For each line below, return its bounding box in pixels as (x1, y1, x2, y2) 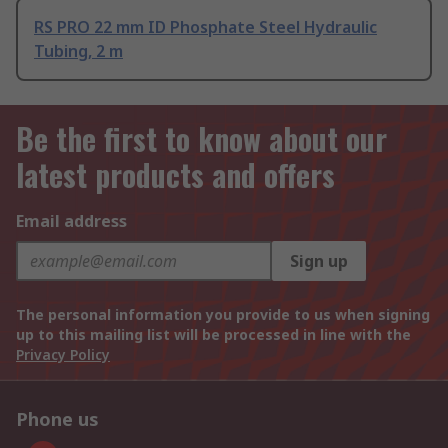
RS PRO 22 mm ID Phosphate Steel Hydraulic (34, 16, 377, 39)
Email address (16, 210, 127, 233)
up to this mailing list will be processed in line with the (16, 325, 411, 345)
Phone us (16, 407, 99, 432)
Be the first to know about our (16, 116, 387, 162)
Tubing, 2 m (34, 40, 123, 63)
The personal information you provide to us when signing (16, 305, 430, 325)
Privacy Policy (16, 345, 110, 365)
